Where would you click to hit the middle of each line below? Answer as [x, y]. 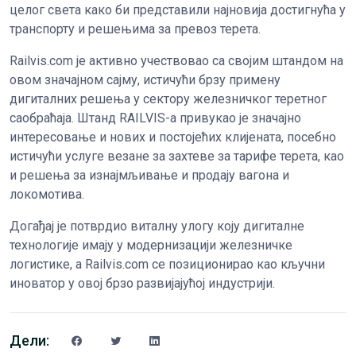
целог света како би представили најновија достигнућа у [178, 10]
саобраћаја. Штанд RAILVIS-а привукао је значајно [155, 118]
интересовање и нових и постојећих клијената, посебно [173, 137]
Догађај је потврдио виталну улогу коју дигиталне [157, 226]
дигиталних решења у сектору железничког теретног [168, 99]
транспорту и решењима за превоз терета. [135, 29]
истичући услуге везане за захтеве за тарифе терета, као [177, 157]
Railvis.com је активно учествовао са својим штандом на [176, 61]
